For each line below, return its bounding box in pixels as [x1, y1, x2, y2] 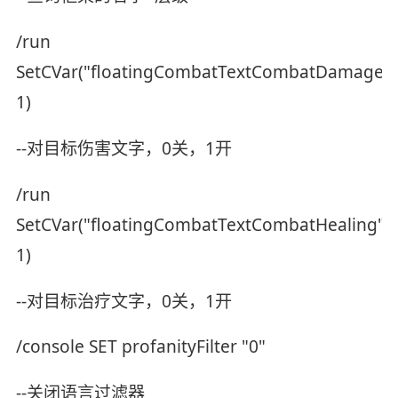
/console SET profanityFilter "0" [15, 335, 266, 359]
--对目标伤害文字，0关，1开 [15, 136, 232, 160]
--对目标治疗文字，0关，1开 [15, 289, 232, 313]
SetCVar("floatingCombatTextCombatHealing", [15, 212, 389, 236]
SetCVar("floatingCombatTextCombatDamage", [15, 60, 395, 84]
